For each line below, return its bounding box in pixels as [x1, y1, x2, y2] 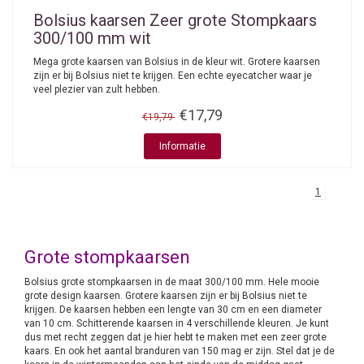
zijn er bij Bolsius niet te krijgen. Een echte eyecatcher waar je [33, 70, 312, 81]
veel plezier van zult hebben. [33, 84, 160, 95]
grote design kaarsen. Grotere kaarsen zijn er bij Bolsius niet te [24, 290, 307, 301]
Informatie [158, 141, 206, 152]
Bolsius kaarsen [33, 11, 145, 30]
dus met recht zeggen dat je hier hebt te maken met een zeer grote [24, 331, 327, 343]
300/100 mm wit [33, 28, 151, 48]
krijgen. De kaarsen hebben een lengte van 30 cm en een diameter [24, 304, 322, 315]
